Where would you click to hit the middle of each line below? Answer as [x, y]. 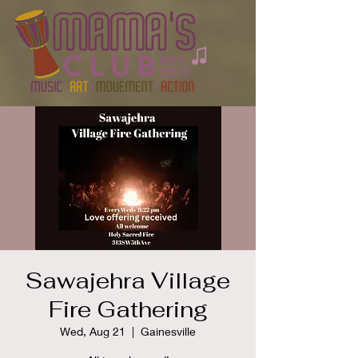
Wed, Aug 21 [93, 331]
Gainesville [168, 331]
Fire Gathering [128, 309]
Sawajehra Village [128, 280]
